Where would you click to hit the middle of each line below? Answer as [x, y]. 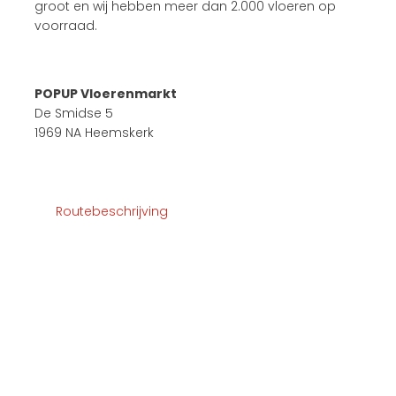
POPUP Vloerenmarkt [106, 94]
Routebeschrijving [112, 212]
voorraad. [66, 26]
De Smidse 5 [74, 114]
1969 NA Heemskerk [95, 133]
